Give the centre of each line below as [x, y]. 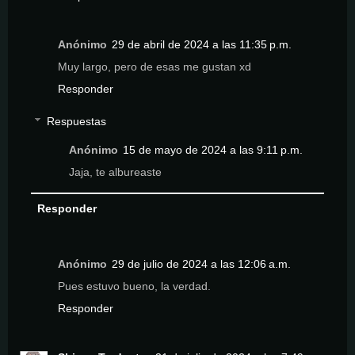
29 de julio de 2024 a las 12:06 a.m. [201, 263]
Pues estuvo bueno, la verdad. [134, 286]
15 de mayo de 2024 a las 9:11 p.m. [213, 150]
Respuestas [77, 122]
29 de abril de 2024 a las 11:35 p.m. [202, 44]
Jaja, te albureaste [116, 172]
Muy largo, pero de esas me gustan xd [155, 66]
